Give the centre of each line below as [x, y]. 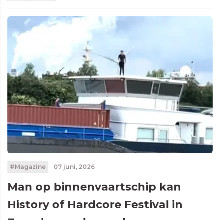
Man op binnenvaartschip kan [94, 187]
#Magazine [27, 166]
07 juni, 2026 [73, 166]
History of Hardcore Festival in [95, 204]
